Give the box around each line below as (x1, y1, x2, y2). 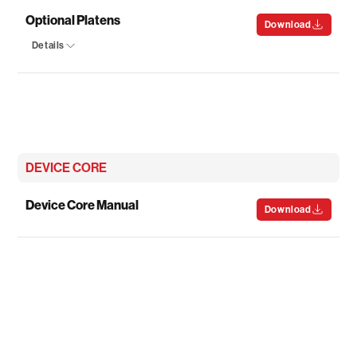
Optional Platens (25, 11, 121, 28)
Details (31, 38, 65, 51)
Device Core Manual (25, 196, 139, 213)
